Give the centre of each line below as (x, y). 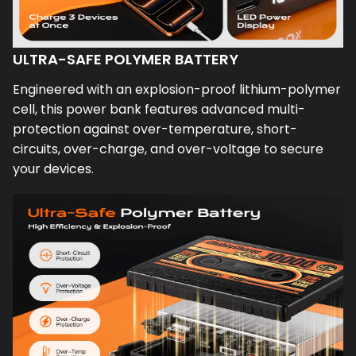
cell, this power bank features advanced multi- (159, 110)
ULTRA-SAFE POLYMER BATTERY (126, 60)
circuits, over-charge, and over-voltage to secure (168, 149)
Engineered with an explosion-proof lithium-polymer (177, 90)
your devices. (53, 169)
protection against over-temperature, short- (155, 130)
